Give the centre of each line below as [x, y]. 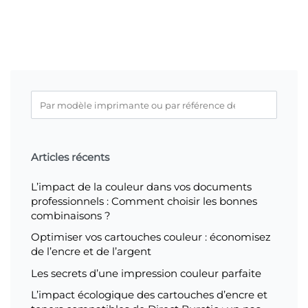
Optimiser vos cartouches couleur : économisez [151, 237]
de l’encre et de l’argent [91, 252]
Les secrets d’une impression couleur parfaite [146, 273]
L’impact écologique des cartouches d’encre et [149, 294]
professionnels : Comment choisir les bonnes [144, 201]
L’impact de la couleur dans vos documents [141, 187]
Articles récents [70, 157]
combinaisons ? [71, 216]
